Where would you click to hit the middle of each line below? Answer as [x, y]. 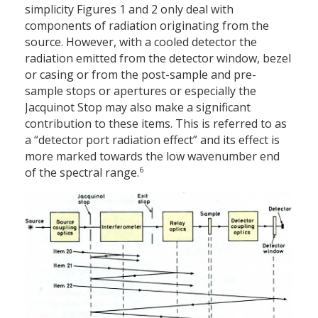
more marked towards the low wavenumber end [152, 157]
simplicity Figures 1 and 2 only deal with [129, 10]
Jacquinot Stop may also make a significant [138, 108]
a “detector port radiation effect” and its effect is [152, 140]
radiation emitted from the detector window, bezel [158, 59]
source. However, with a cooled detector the [141, 42]
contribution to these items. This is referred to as [156, 124]
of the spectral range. [82, 173]
